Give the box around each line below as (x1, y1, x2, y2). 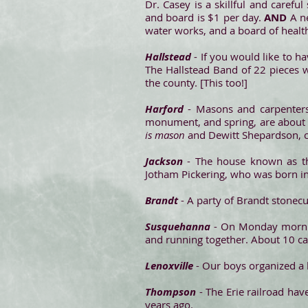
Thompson (145, 285, 196, 299)
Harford (145, 102, 184, 116)
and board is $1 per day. (145, 10, 265, 24)
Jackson (145, 154, 183, 168)
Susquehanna (145, 219, 210, 234)
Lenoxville (145, 258, 193, 273)
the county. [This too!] (145, 76, 247, 89)
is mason (145, 128, 185, 142)
